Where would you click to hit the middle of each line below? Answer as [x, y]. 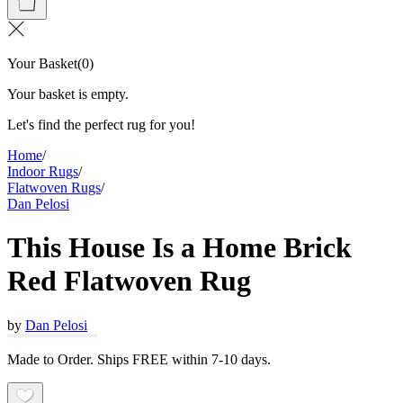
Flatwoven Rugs [54, 188]
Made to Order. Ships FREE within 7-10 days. [139, 359]
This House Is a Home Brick [179, 248]
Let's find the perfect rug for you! [101, 125]
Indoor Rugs [43, 171]
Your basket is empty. [68, 94]
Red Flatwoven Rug [129, 281]
